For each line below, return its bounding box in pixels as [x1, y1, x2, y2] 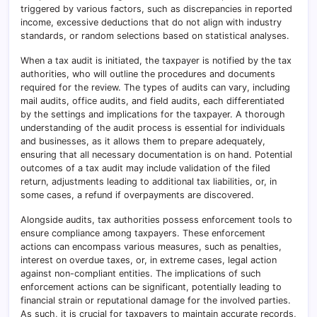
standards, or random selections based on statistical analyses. [21, 30, 289, 41]
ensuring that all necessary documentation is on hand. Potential [21, 149, 292, 160]
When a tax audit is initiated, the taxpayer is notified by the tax [21, 54, 292, 66]
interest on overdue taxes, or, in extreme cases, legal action [21, 254, 277, 265]
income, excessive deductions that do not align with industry [21, 16, 282, 28]
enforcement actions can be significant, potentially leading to [21, 281, 282, 292]
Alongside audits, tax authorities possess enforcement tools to [21, 214, 292, 225]
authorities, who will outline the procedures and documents [21, 68, 275, 79]
